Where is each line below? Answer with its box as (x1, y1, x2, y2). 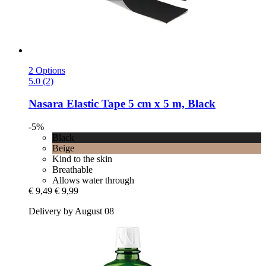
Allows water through (52, 175, 134, 186)
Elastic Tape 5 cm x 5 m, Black (64, 97, 216, 110)
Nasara (28, 97, 64, 110)
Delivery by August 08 (28, 206, 114, 217)
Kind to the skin (52, 154, 112, 164)
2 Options (28, 65, 65, 75)
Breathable (52, 164, 93, 175)
